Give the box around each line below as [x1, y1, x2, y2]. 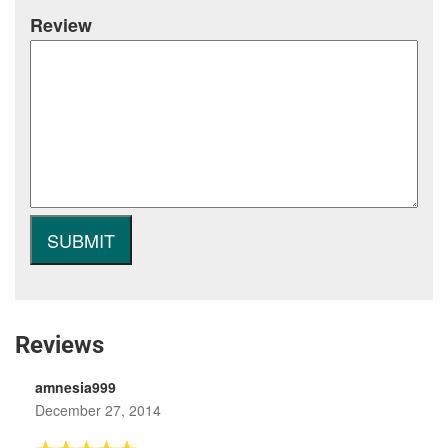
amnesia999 [35, 377, 116, 397]
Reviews [15, 331, 104, 359]
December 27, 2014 [35, 400, 161, 420]
